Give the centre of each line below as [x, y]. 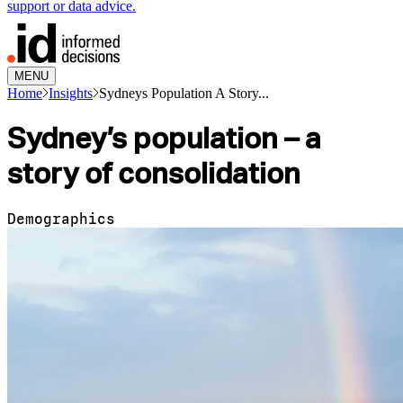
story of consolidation [154, 174]
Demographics [61, 219]
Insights [71, 93]
